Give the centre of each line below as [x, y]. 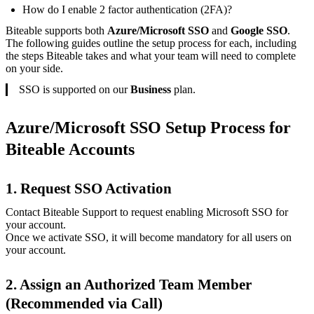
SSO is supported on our [75, 89]
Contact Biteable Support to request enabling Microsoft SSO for [147, 212]
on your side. [34, 68]
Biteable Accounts [70, 149]
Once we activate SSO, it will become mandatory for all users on [149, 237]
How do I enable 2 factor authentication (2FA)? [127, 9]
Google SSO [259, 30]
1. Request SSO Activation [89, 188]
